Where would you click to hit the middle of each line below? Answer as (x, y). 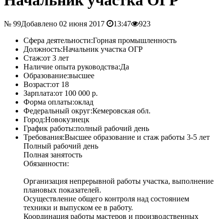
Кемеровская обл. (121, 111)
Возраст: (38, 85)
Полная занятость (53, 155)
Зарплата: (39, 93)
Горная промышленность (135, 41)
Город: (34, 120)
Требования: (44, 137)
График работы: (50, 129)
